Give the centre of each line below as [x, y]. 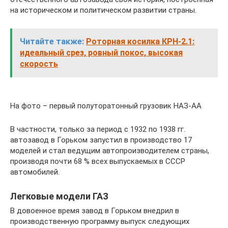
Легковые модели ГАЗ [59, 196]
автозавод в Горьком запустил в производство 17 [101, 140]
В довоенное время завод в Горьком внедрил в [95, 211]
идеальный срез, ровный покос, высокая [101, 53]
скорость [39, 64]
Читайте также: [52, 42]
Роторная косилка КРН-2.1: [140, 42]
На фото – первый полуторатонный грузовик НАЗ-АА [106, 106]
